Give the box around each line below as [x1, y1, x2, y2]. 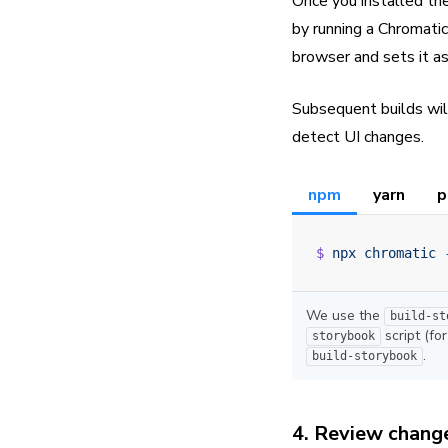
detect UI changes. [292, 126, 424, 149]
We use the [306, 306, 384, 326]
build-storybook [312, 349, 417, 364]
